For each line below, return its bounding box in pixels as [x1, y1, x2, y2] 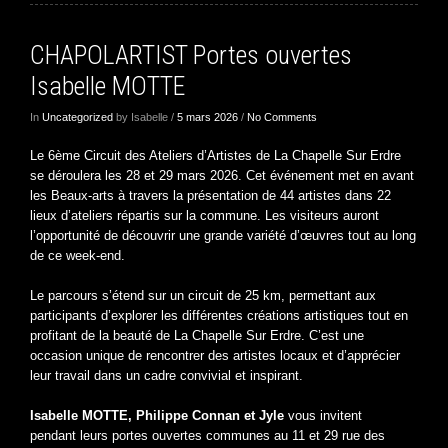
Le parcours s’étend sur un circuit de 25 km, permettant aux [30, 287, 376, 303]
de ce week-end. [30, 247, 125, 263]
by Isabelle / [113, 110, 177, 123]
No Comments [247, 110, 317, 123]
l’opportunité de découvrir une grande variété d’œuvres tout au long [30, 227, 416, 243]
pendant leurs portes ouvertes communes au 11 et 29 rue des [30, 427, 385, 443]
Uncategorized [42, 110, 113, 123]
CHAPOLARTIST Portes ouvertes [30, 39, 352, 70]
